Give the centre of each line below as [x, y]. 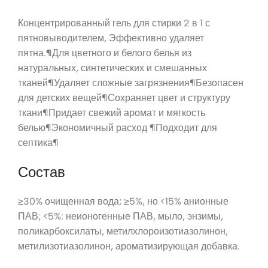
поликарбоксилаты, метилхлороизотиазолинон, [123, 232]
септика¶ [38, 143]
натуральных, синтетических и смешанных [112, 68]
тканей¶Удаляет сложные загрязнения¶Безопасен [131, 83]
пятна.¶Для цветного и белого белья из [105, 53]
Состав [42, 172]
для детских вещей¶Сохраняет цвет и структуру [124, 98]
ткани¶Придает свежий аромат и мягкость [112, 113]
